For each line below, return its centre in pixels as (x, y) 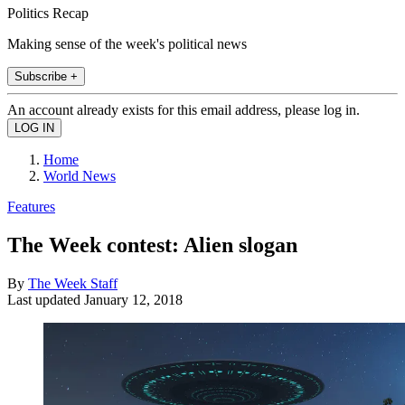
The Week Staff (73, 283)
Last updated (46, 299)
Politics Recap (48, 13)
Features (31, 206)
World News (80, 175)
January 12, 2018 (133, 299)
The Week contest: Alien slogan (152, 245)
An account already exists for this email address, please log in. (184, 109)
